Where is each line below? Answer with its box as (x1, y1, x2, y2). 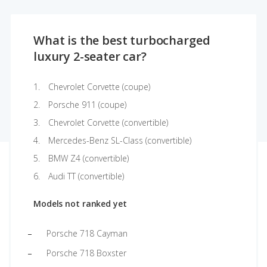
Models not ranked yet (33, 198, 127, 209)
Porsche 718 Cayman (46, 228, 128, 239)
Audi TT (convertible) (48, 170, 124, 182)
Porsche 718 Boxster (46, 247, 126, 259)
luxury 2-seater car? (33, 48, 147, 64)
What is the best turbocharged (33, 32, 210, 48)
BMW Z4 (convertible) (48, 153, 129, 164)
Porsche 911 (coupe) (48, 99, 126, 110)
